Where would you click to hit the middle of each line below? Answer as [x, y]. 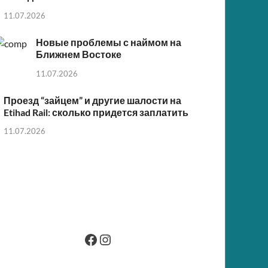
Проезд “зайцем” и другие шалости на [93, 100]
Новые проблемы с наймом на [109, 42]
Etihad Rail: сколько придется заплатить [96, 112]
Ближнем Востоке [79, 54]
